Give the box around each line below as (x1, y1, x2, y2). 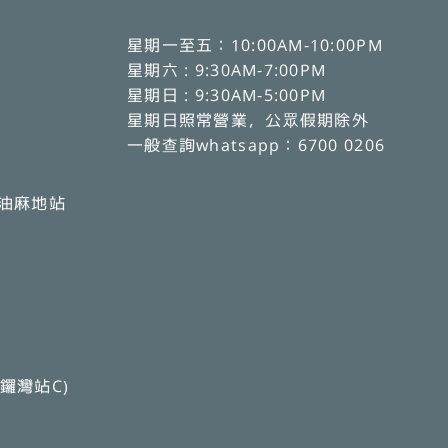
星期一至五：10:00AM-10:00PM (127, 34, 383, 56)
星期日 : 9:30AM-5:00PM (127, 84, 327, 106)
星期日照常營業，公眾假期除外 (127, 109, 369, 131)
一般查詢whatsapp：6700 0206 (127, 134, 386, 156)
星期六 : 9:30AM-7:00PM (127, 59, 327, 81)
